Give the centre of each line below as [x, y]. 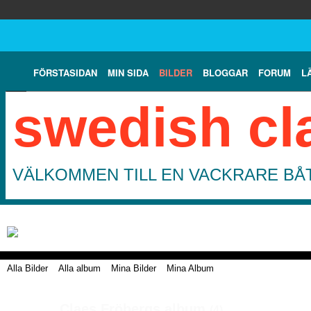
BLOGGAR [225, 72]
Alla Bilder [27, 268]
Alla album [79, 268]
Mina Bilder [134, 268]
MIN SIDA [128, 72]
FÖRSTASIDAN [65, 72]
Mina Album [190, 268]
